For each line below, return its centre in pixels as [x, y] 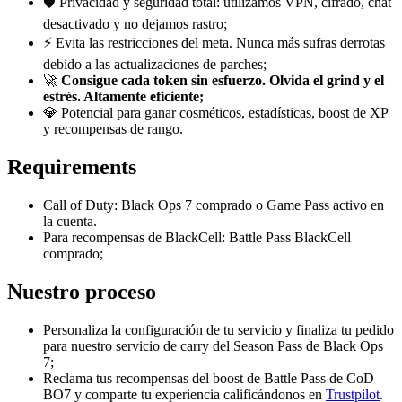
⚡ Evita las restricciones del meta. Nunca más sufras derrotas [214, 43]
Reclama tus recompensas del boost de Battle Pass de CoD [209, 379]
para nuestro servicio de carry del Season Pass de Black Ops [213, 346]
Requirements [72, 167]
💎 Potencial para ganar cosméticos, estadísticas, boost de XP [215, 113]
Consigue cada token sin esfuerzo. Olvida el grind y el [223, 81]
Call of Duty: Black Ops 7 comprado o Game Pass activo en [214, 205]
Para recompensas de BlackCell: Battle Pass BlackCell [197, 238]
